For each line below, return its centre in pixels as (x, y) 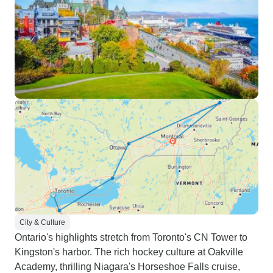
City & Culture (42, 222)
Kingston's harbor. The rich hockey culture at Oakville (129, 252)
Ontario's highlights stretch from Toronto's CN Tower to (131, 237)
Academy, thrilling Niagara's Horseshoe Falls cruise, (127, 267)
